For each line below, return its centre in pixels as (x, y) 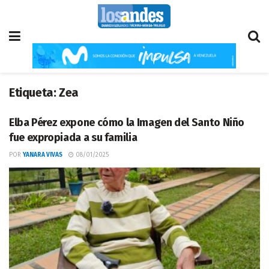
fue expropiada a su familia (73, 138)
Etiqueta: (34, 92)
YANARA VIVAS (43, 155)
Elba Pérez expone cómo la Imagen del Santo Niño (127, 122)
